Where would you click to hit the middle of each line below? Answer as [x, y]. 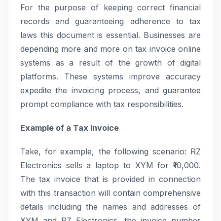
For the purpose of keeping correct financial [110, 7]
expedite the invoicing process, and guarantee [110, 90]
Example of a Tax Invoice [70, 128]
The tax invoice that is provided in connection [110, 179]
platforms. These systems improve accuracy [110, 76]
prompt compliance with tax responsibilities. [102, 104]
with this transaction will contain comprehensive [110, 193]
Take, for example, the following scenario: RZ [110, 151]
